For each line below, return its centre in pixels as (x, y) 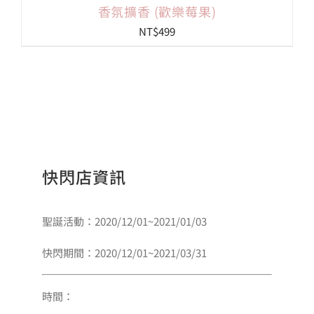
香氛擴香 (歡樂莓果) (157, 11)
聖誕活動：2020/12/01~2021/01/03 (124, 221)
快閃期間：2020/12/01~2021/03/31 (124, 253)
